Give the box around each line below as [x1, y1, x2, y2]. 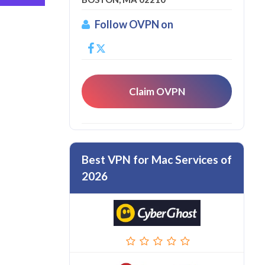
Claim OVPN [128, 85, 185, 98]
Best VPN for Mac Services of [82, 153, 232, 166]
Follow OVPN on [95, 18, 173, 31]
